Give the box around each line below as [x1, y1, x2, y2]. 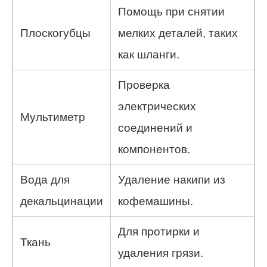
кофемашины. [118, 194, 193, 207]
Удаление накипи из [118, 173, 225, 186]
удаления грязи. [118, 246, 203, 259]
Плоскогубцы [20, 26, 91, 39]
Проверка [118, 78, 170, 91]
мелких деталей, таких [118, 26, 238, 39]
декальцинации [20, 194, 103, 207]
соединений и [118, 121, 193, 134]
